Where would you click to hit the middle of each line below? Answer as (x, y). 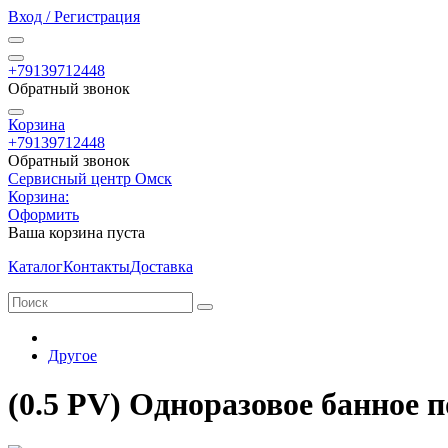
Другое (72, 355)
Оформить (43, 214)
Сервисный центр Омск (90, 178)
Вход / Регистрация (74, 16)
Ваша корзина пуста (76, 232)
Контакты (96, 266)
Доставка (161, 266)
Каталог (35, 266)
